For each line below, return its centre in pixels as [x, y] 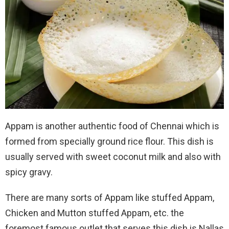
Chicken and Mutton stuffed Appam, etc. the [95, 213]
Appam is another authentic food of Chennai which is [112, 126]
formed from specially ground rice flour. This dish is [109, 141]
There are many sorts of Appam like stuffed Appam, [110, 197]
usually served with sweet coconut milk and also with [113, 156]
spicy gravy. [29, 172]
